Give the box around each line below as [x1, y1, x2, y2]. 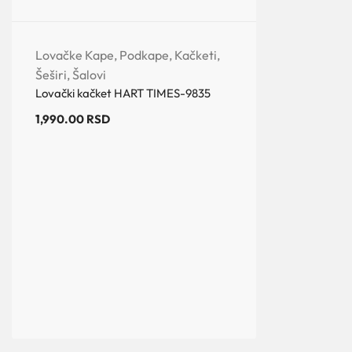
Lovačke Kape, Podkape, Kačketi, [35, 46, 220, 63]
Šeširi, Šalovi [35, 66, 106, 82]
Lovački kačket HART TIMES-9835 [35, 85, 211, 101]
